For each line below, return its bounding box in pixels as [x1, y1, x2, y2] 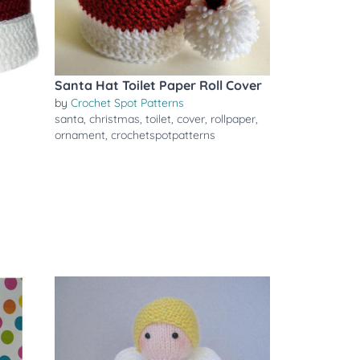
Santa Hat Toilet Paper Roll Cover [55, 77, 262, 93]
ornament [55, 128, 105, 142]
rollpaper [211, 112, 256, 126]
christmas [89, 112, 140, 126]
